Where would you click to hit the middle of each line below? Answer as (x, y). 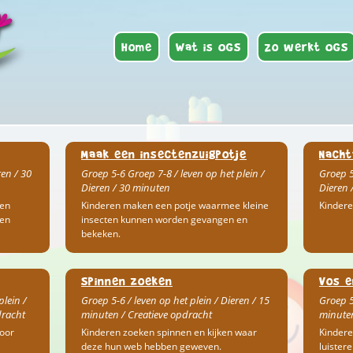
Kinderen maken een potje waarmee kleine (175, 205)
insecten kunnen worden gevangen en (164, 219)
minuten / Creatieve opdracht (146, 314)
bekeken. (100, 234)
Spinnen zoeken (126, 281)
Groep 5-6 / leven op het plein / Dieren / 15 (175, 300)
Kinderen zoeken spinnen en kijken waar (169, 332)
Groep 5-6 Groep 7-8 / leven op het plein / (173, 173)
